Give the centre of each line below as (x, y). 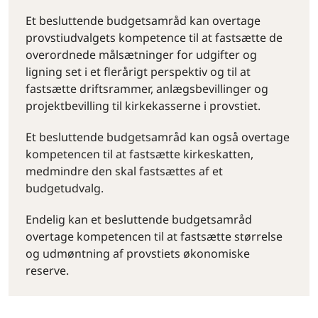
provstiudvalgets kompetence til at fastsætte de (154, 38)
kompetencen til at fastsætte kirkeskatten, (139, 154)
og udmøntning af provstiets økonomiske (138, 253)
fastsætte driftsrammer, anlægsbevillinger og (147, 89)
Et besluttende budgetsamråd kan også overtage (158, 137)
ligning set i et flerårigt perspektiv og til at (138, 72)
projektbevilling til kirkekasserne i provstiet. (143, 106)
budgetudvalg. (65, 188)
